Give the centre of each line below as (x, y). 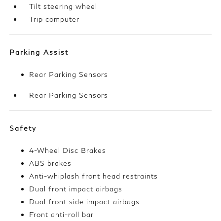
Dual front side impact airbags (85, 202)
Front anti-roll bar (62, 215)
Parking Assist (39, 52)
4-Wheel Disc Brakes (68, 150)
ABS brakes (51, 163)
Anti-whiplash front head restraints (94, 176)
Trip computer (55, 19)
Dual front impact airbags (76, 189)
